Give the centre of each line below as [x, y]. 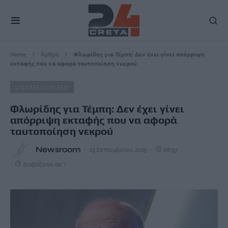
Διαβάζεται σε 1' [45, 164]
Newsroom [58, 149]
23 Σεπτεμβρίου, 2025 [118, 150]
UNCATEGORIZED [42, 87]
